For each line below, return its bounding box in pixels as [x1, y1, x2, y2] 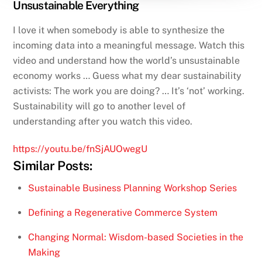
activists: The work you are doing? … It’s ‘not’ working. [13, 85, 245, 96]
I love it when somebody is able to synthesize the [13, 24, 225, 36]
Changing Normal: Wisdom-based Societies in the [28, 231, 243, 243]
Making [28, 246, 60, 258]
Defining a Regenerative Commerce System [28, 206, 218, 218]
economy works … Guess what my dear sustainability [13, 70, 242, 81]
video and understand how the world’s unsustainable [13, 54, 240, 66]
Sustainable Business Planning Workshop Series [28, 182, 237, 194]
